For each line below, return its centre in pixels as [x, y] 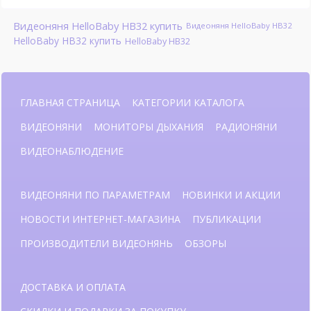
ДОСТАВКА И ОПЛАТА [73, 287]
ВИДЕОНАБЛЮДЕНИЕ [72, 151]
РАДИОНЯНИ [246, 126]
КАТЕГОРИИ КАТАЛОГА [188, 102]
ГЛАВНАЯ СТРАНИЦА [70, 102]
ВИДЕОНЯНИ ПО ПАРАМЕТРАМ [95, 194]
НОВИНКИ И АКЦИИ [231, 194]
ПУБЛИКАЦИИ [227, 219]
